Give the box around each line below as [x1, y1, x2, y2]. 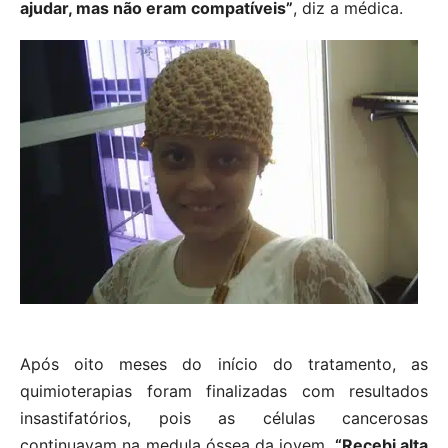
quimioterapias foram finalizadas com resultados [20, 381, 428, 402]
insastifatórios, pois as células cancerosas [20, 408, 428, 429]
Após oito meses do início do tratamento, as [20, 354, 428, 375]
